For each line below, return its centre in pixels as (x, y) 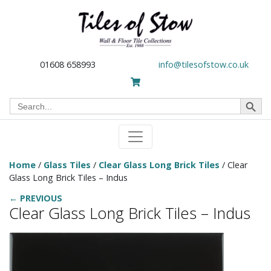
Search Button (253, 97)
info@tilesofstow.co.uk (203, 64)
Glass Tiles (67, 165)
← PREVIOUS (36, 198)
